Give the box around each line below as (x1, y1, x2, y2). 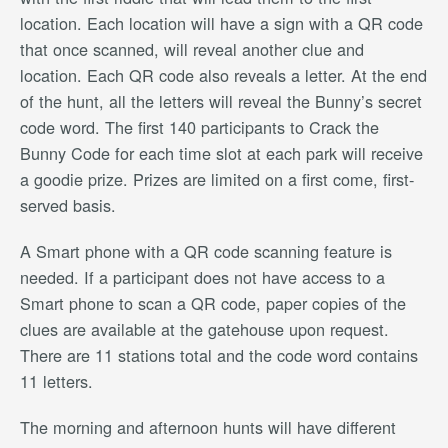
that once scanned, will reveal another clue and (20, 37, 364, 62)
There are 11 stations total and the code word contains (20, 343, 418, 368)
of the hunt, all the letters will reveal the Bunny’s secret (20, 89, 422, 114)
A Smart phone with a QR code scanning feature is (20, 239, 392, 264)
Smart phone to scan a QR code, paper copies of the (20, 291, 406, 316)
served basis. (20, 193, 116, 218)
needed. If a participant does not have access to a (20, 265, 385, 290)
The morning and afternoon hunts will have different (20, 415, 396, 440)
